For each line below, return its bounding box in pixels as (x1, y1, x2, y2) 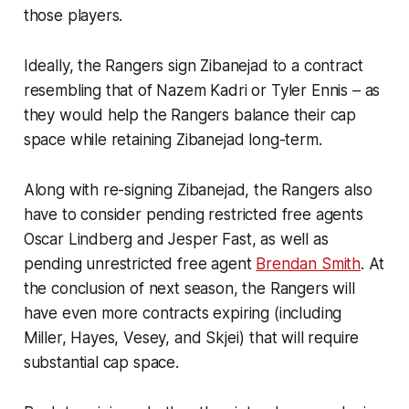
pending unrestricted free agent (23, 254, 257, 273)
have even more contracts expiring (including (23, 303, 342, 322)
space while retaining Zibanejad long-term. (23, 130, 322, 149)
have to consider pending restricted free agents (23, 204, 363, 224)
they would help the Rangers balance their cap (23, 105, 357, 124)
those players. (23, 5, 123, 25)
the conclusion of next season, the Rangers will (23, 278, 355, 298)
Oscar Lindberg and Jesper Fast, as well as (23, 229, 329, 248)
